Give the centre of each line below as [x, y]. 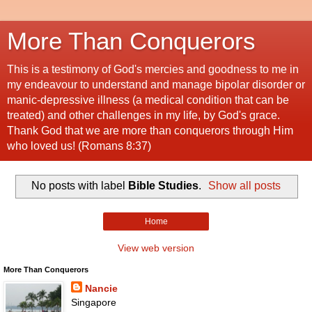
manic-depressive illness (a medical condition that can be [148, 100]
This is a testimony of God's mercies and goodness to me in [153, 69]
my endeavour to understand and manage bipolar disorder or [156, 85]
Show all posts [245, 185]
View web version [156, 248]
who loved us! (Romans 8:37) [79, 146]
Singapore [93, 302]
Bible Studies [163, 185]
